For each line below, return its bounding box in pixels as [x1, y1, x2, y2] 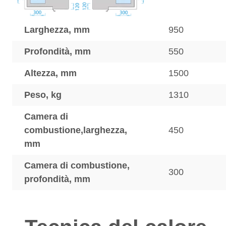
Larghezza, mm [24, 25, 90, 35]
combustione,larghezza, [24, 125, 127, 135]
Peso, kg [24, 90, 62, 100]
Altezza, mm [24, 68, 77, 78]
